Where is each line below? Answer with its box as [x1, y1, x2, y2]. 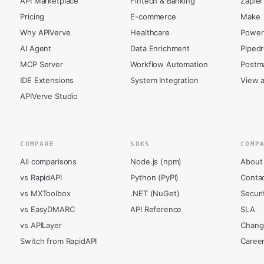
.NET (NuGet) [130, 189, 180, 198]
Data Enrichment [130, 44, 190, 53]
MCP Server [20, 60, 63, 69]
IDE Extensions [20, 75, 74, 85]
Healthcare [130, 28, 170, 37]
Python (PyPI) [130, 173, 179, 182]
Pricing [20, 12, 45, 21]
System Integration [130, 75, 199, 85]
